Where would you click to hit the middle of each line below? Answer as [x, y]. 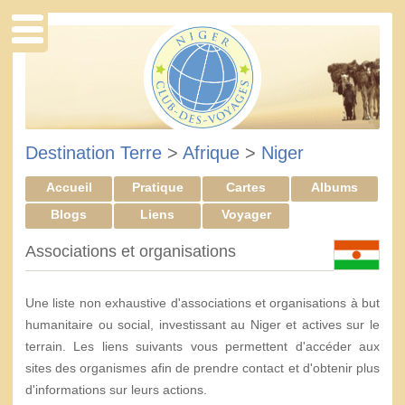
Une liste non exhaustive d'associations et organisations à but [202, 303]
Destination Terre [94, 153]
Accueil [69, 187]
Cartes [246, 187]
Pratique [157, 187]
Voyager [246, 214]
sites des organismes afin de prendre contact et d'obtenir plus [202, 368]
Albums [334, 187]
